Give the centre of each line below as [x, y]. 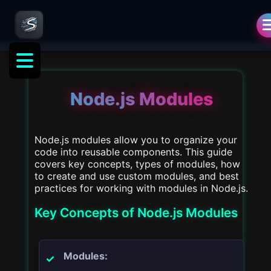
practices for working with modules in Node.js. [141, 188]
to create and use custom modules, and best [137, 176]
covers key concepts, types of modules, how [137, 164]
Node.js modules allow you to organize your [136, 140]
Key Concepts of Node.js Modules [136, 212]
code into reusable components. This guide [133, 152]
